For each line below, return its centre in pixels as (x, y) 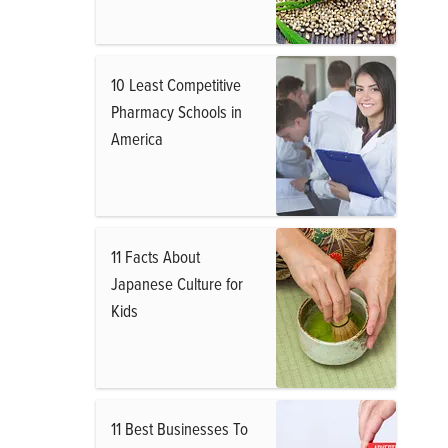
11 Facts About (155, 256)
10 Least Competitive (176, 84)
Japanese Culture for (177, 283)
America (137, 138)
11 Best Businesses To (179, 428)
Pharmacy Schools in (176, 111)
